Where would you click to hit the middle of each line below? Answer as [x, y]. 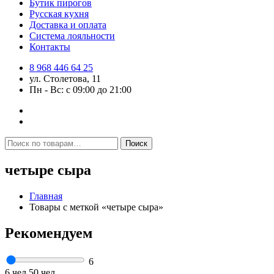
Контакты [50, 47]
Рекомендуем [49, 233]
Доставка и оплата [68, 25]
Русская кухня [59, 14]
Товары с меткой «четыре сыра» [96, 207]
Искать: [20, 142]
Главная [46, 196]
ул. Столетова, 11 [65, 79]
